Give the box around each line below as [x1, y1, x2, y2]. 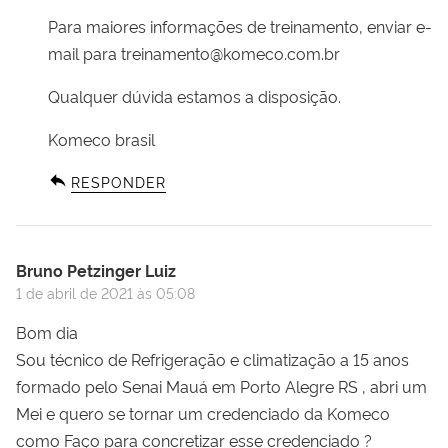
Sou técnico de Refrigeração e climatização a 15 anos [16, 347, 409, 370]
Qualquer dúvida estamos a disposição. [48, 84, 341, 107]
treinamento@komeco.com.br [121, 41, 340, 64]
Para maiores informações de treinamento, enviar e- [48, 14, 432, 37]
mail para [48, 41, 121, 64]
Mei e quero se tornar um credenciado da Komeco [16, 401, 390, 424]
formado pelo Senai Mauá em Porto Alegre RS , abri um [16, 374, 427, 397]
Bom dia [16, 320, 78, 343]
